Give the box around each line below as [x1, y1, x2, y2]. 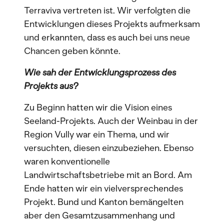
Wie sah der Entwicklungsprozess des [24, 67, 176, 78]
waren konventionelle [24, 156, 110, 167]
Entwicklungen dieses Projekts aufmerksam [24, 18, 200, 29]
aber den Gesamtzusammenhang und [24, 210, 175, 221]
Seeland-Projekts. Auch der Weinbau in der [24, 115, 198, 126]
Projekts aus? [24, 80, 78, 91]
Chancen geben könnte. [24, 45, 120, 56]
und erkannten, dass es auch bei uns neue [24, 32, 190, 43]
